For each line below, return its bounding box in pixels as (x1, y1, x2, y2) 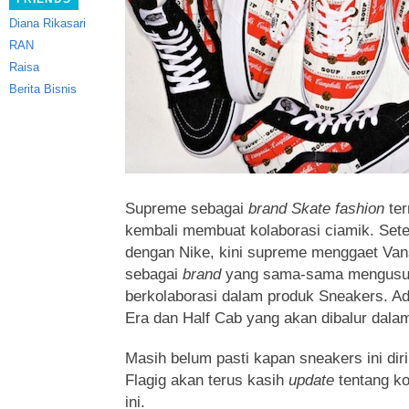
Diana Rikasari (9, 16, 86, 30)
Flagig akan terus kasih (125, 372, 288, 389)
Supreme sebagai (125, 200, 248, 217)
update (288, 372, 334, 389)
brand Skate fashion (248, 200, 384, 217)
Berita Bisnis (9, 82, 77, 96)
